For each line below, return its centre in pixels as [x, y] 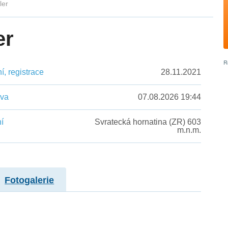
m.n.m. [189, 130]
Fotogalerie [30, 180]
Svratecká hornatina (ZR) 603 [148, 122]
